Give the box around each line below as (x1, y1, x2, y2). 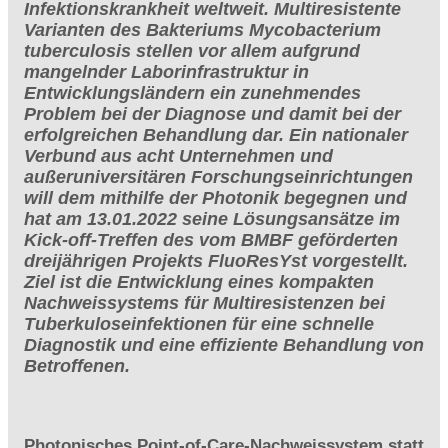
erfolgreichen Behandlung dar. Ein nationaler (24, 124, 408, 145)
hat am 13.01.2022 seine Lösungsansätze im (24, 208, 400, 229)
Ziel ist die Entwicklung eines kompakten (24, 271, 374, 292)
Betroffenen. (24, 355, 130, 376)
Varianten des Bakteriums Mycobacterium (24, 19, 381, 40)
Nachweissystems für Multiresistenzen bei (24, 292, 385, 313)
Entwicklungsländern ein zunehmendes (24, 82, 361, 103)
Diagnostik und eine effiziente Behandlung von (24, 334, 424, 355)
